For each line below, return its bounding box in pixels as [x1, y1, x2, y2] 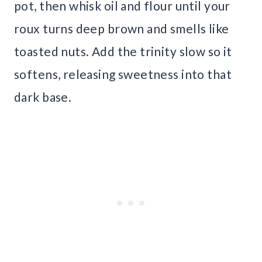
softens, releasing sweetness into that [14, 67, 232, 82]
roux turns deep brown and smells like [14, 21, 229, 36]
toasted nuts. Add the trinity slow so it [14, 44, 232, 59]
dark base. [14, 89, 72, 105]
